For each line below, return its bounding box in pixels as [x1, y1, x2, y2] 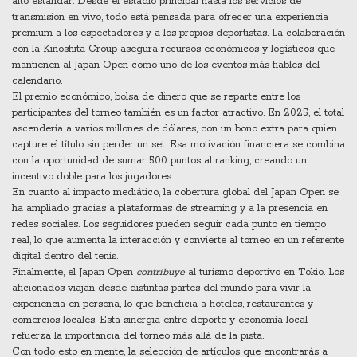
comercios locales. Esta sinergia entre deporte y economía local [12, 314, 308, 326]
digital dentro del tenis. [12, 250, 118, 262]
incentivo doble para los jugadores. [12, 171, 173, 182]
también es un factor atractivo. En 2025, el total [121, 107, 344, 119]
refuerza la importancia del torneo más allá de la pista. [12, 330, 264, 342]
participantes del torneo [12, 107, 121, 119]
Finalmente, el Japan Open [12, 266, 136, 278]
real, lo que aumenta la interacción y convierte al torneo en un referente [12, 234, 344, 246]
